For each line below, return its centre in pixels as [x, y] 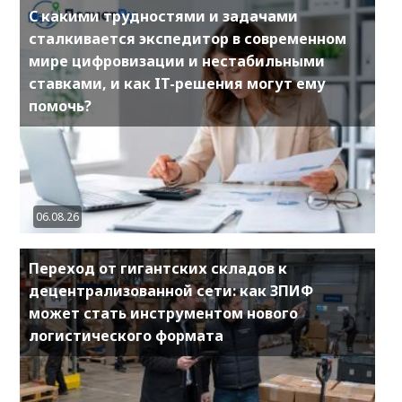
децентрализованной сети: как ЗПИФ [171, 291]
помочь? [60, 106]
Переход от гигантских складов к [158, 269]
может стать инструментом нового [163, 314]
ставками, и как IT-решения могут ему [177, 84]
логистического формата [126, 336]
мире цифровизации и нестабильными [177, 61]
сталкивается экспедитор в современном [188, 39]
